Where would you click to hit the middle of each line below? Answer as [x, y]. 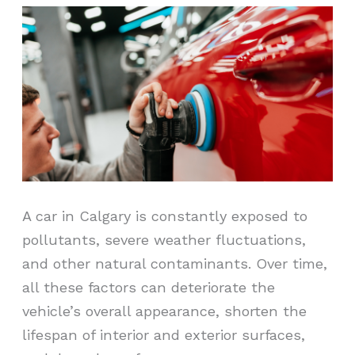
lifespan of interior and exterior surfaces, [164, 334]
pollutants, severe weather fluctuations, [164, 239]
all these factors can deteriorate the [149, 287]
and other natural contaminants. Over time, [175, 263]
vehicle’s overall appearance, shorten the [165, 311]
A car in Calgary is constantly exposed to [165, 216]
